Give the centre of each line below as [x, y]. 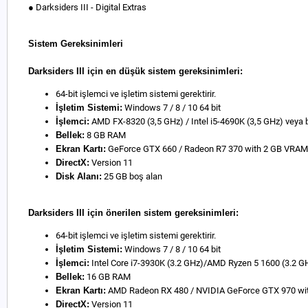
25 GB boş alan [132, 176]
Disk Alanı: [79, 176]
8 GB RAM [105, 135]
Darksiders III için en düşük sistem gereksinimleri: [135, 71]
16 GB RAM [108, 277]
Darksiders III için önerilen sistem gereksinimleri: [133, 213]
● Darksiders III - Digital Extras [87, 7]
